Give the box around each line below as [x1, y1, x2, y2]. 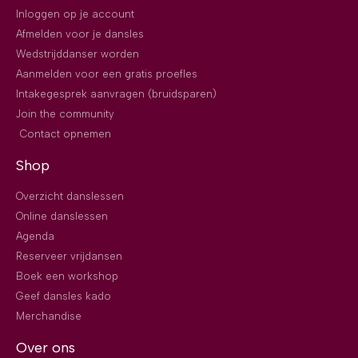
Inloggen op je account [16, 8, 134, 21]
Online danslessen [16, 210, 108, 223]
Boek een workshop [16, 270, 118, 283]
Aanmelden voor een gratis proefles [16, 68, 197, 81]
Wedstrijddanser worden [16, 48, 139, 61]
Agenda [16, 230, 54, 243]
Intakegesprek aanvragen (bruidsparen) [16, 88, 217, 101]
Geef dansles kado [16, 290, 111, 303]
